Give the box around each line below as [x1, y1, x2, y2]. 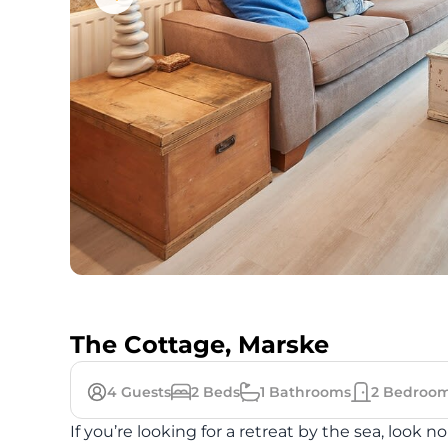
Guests [117, 382, 171, 401]
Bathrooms [265, 382, 351, 401]
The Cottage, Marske [70, 329, 329, 359]
